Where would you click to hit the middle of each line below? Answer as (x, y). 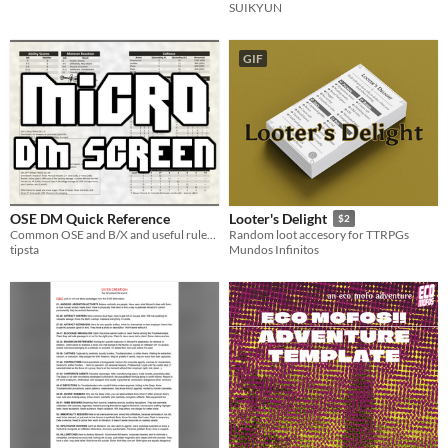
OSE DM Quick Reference (90, 218)
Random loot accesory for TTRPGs (319, 235)
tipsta (24, 249)
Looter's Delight (278, 219)
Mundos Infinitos (274, 250)
